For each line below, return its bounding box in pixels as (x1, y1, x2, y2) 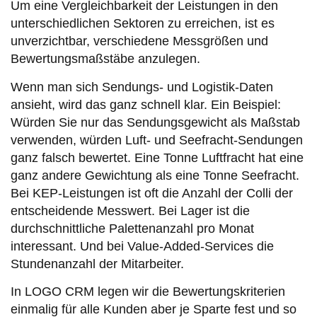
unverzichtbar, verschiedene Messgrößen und (11, 34, 268, 49)
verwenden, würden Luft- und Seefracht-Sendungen (11, 132, 303, 147)
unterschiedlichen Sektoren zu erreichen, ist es (11, 16, 275, 31)
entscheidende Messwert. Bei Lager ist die (11, 203, 250, 218)
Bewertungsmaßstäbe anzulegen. (11, 52, 200, 67)
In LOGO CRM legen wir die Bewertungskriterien (11, 284, 285, 299)
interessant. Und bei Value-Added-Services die (11, 238, 274, 253)
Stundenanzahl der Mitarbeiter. (11, 256, 184, 271)
